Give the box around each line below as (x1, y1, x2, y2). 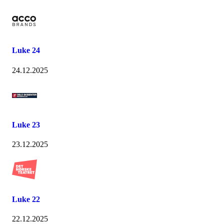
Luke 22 (12, 194, 40, 203)
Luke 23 (12, 120, 40, 129)
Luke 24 (12, 46, 40, 55)
